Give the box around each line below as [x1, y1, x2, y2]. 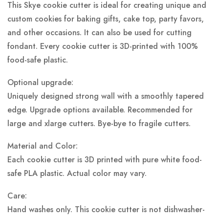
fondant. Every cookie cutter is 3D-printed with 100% [7, 41, 198, 52]
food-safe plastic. [7, 54, 68, 66]
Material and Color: [7, 140, 78, 152]
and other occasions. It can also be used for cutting [7, 27, 192, 39]
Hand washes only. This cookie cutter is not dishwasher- [7, 204, 205, 216]
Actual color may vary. [67, 168, 147, 179]
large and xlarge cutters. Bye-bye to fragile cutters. [7, 118, 191, 130]
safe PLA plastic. [7, 168, 67, 179]
